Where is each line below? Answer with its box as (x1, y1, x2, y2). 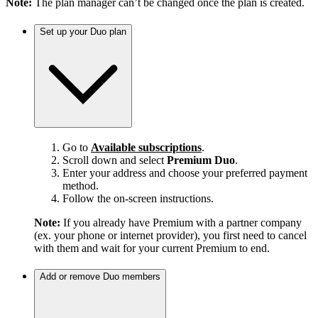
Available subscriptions (91, 141, 202, 153)
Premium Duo (167, 153, 235, 166)
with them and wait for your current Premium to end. (34, 241, 270, 254)
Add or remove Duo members (40, 271, 160, 283)
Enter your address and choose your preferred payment (62, 166, 307, 179)
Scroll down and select (62, 153, 167, 166)
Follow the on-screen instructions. (62, 192, 214, 204)
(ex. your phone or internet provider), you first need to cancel (34, 229, 307, 241)
